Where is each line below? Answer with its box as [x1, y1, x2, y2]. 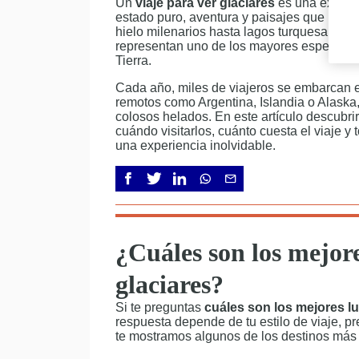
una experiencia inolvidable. [115, 139, 276, 152]
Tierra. [115, 54, 151, 67]
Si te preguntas [115, 301, 204, 314]
